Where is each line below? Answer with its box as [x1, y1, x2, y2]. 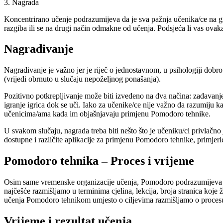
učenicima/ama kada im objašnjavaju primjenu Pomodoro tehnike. [4, 110, 211, 118]
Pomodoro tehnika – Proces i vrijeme [4, 154, 194, 168]
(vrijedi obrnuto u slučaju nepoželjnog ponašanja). [4, 75, 161, 84]
